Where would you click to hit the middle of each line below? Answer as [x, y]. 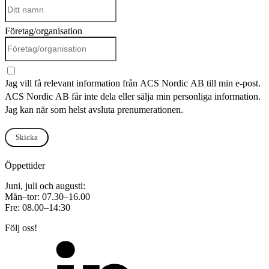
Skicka [27, 138]
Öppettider [25, 166]
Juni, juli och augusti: [45, 186]
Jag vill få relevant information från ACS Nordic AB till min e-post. [133, 83]
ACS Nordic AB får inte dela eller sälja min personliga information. [133, 96]
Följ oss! [21, 228]
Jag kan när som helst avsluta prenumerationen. [94, 109]
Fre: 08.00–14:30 [38, 208]
